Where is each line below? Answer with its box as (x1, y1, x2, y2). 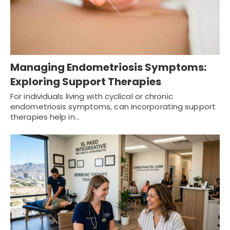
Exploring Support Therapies (10, 74, 161, 89)
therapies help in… (10, 111, 80, 123)
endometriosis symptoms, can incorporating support (10, 101, 216, 112)
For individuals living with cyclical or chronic (10, 91, 173, 102)
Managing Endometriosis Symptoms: (10, 60, 206, 75)
